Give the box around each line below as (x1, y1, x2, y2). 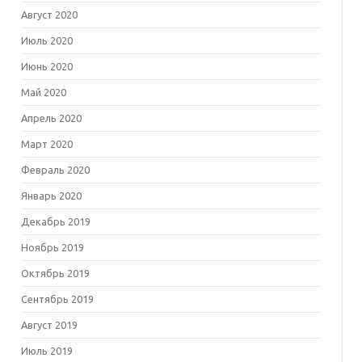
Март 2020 (20, 138, 73, 149)
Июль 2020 (20, 35, 73, 46)
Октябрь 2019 (20, 267, 90, 279)
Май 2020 (20, 86, 66, 98)
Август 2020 (20, 9, 78, 20)
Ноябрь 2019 (20, 242, 84, 253)
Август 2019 (20, 319, 78, 330)
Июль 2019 (20, 345, 73, 356)
